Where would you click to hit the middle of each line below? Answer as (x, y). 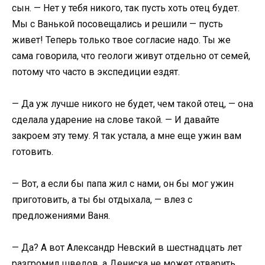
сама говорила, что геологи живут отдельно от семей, (131, 56)
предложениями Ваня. (61, 216)
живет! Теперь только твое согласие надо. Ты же (121, 40)
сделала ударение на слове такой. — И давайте (116, 120)
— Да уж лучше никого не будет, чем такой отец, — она (132, 104)
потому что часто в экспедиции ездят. (96, 72)
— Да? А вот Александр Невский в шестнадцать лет (127, 248)
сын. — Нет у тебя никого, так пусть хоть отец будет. (126, 8)
